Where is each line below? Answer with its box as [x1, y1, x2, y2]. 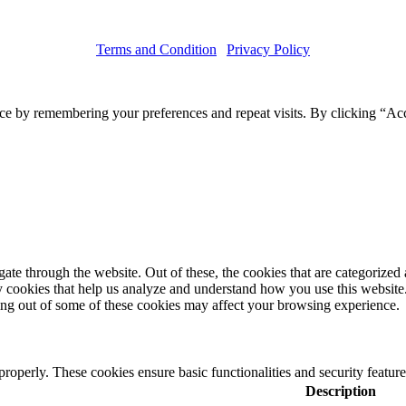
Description [305, 382, 376, 399]
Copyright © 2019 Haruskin [122, 58, 284, 74]
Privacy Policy [227, 42, 310, 58]
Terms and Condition [96, 42, 217, 58]
